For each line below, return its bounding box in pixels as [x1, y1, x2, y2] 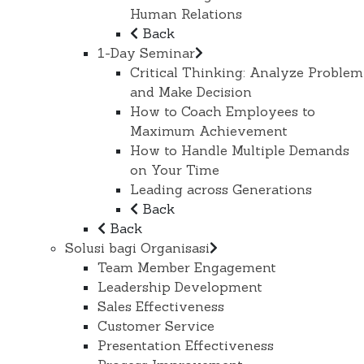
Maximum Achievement [130, 123, 288, 140]
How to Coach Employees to [130, 103, 315, 120]
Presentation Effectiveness [97, 337, 274, 354]
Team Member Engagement [97, 259, 276, 276]
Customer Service [97, 318, 214, 335]
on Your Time [130, 162, 219, 179]
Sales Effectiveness [97, 298, 224, 315]
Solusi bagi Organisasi [65, 240, 210, 257]
